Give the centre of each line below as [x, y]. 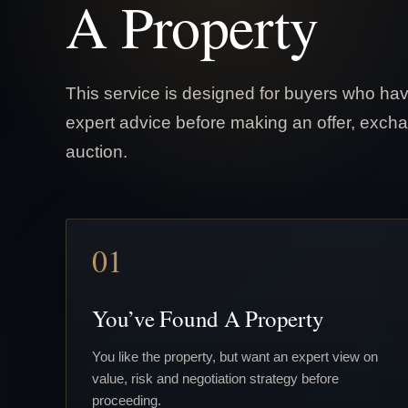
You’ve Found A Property [208, 318]
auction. [97, 151]
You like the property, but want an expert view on [235, 356]
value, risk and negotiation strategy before [215, 378]
